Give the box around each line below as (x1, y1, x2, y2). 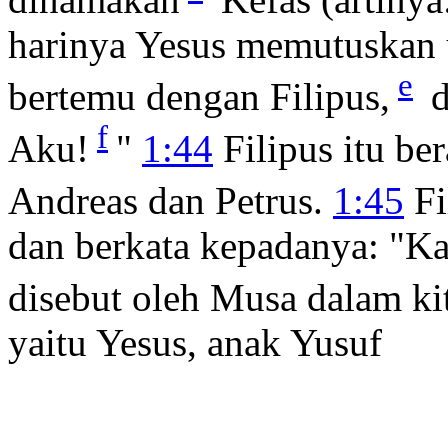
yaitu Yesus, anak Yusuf (8, 320, 382, 364)
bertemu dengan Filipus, (8, 74, 390, 118)
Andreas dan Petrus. (8, 178, 333, 222)
